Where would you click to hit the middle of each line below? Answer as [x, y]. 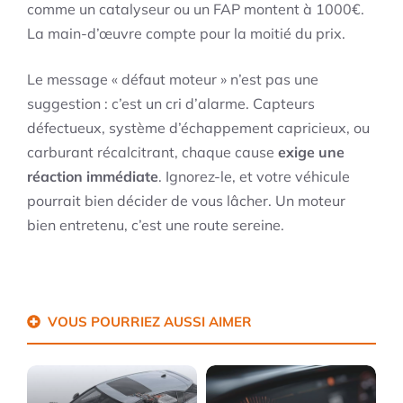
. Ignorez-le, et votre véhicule [254, 177]
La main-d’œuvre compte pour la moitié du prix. [186, 34]
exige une [311, 152]
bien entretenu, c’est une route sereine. [156, 225]
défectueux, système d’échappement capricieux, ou [198, 128]
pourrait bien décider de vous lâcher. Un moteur [186, 201]
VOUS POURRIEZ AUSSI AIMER [149, 322]
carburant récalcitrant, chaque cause [152, 152]
